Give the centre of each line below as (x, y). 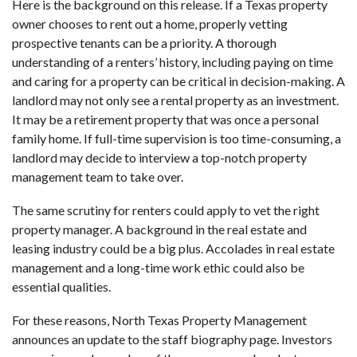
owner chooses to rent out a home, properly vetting (150, 23)
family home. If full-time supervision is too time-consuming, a (177, 138)
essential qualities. (61, 286)
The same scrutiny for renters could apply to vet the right (166, 210)
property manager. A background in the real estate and (159, 229)
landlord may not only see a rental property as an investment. (175, 100)
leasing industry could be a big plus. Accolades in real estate (173, 248)
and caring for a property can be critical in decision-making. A (178, 80)
